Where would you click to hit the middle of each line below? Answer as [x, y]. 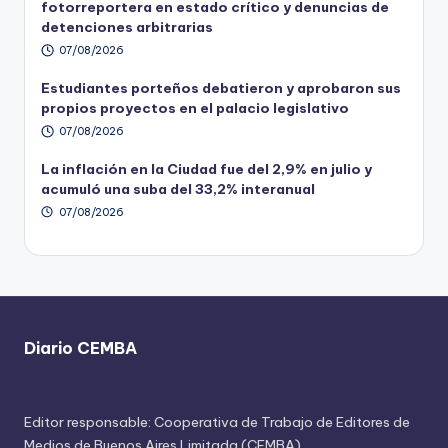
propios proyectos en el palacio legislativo [195, 107]
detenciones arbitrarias [127, 27]
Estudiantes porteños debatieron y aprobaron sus [221, 87]
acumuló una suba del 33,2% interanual [178, 188]
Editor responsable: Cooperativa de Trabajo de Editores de [217, 422]
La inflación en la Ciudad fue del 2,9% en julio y [206, 168]
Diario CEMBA [80, 348]
